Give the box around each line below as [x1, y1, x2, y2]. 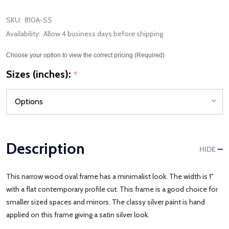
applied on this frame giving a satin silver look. [6, 210, 152, 219]
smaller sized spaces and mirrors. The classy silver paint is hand [6, 197, 205, 207]
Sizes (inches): [6, 67, 73, 80]
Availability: [6, 29, 40, 38]
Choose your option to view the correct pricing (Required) [6, 52, 165, 59]
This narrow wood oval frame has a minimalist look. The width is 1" [6, 171, 214, 181]
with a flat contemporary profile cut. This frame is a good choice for [6, 184, 218, 194]
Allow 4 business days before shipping [43, 29, 163, 38]
